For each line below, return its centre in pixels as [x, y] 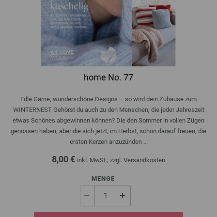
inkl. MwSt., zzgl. [100, 160]
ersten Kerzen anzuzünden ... [108, 141]
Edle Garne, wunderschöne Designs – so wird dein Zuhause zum [108, 99]
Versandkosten [144, 160]
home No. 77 [108, 77]
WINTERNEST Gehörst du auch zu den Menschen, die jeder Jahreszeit [108, 109]
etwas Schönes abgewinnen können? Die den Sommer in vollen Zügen [108, 120]
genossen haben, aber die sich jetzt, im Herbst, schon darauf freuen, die [108, 131]
